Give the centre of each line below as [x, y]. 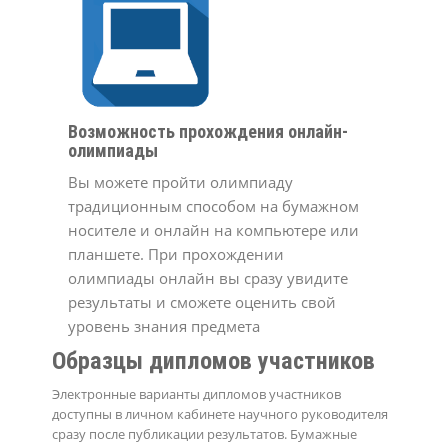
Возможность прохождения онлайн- [208, 131]
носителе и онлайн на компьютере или [214, 229]
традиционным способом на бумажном [214, 205]
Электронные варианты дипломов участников [197, 393]
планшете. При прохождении [176, 253]
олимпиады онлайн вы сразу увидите [208, 277]
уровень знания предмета [164, 325]
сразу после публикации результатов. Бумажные [205, 433]
